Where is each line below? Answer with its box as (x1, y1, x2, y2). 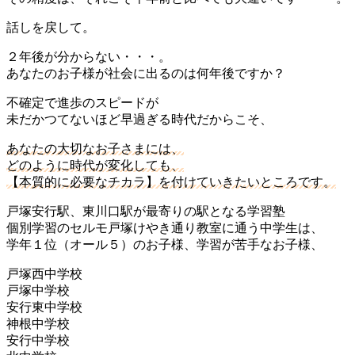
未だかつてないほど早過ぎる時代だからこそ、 (6, 112, 273, 126)
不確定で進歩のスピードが (6, 95, 158, 109)
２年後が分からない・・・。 (6, 49, 171, 63)
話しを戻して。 (6, 20, 95, 34)
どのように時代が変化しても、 (6, 158, 184, 172)
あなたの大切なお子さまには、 (6, 141, 184, 155)
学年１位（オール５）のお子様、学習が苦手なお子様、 (6, 237, 323, 251)
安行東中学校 (6, 300, 82, 314)
